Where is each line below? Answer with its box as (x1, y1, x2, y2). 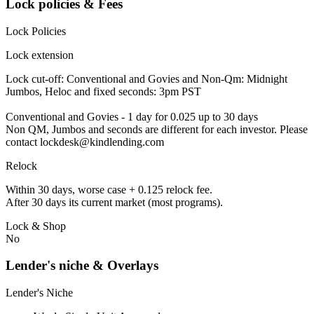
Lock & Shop (6, 219, 66, 232)
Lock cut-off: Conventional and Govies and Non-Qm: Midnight (6, 72, 287, 85)
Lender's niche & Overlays (6, 258, 158, 273)
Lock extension (6, 48, 74, 61)
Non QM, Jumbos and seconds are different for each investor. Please (6, 123, 308, 135)
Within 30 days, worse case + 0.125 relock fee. (6, 183, 212, 196)
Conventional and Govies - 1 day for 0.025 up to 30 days (6, 110, 258, 123)
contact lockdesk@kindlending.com (6, 135, 164, 148)
